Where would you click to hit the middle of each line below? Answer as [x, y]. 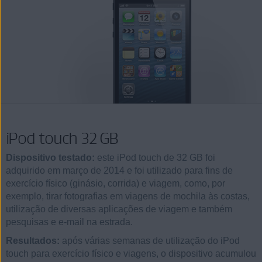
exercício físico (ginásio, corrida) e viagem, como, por [116, 183]
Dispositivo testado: [50, 158]
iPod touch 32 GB [62, 138]
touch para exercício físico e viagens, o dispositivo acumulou [131, 253]
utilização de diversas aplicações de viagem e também [119, 209]
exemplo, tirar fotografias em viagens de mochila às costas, [128, 196]
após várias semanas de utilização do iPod [150, 240]
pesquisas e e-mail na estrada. [69, 222]
